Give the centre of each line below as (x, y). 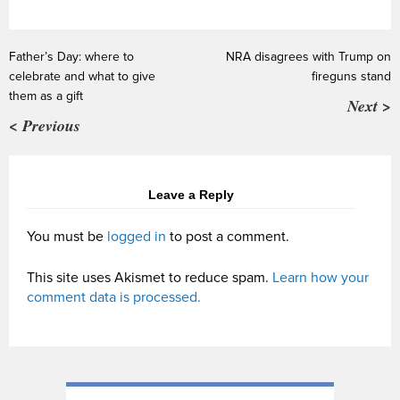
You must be (67, 236)
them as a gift (46, 96)
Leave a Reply (191, 194)
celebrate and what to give (82, 76)
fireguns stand (351, 76)
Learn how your (321, 277)
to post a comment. (228, 236)
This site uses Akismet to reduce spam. (150, 277)
